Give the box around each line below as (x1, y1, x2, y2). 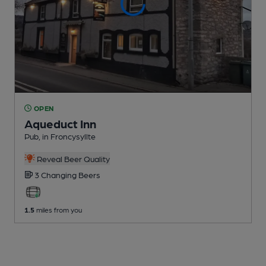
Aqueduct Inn (24, 116, 96, 131)
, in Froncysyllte (39, 131, 96, 141)
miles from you (34, 205, 82, 214)
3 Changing (34, 169, 78, 179)
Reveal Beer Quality (34, 153, 110, 163)
